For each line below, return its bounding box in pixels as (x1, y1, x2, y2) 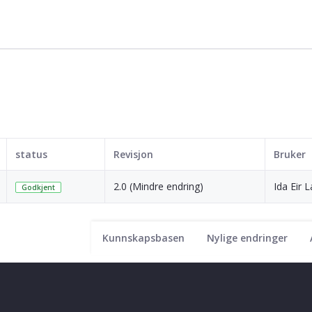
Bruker (274, 147, 306, 161)
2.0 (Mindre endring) (114, 179, 203, 193)
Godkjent (22, 182, 55, 192)
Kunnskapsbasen (102, 231, 185, 244)
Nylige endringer (207, 231, 288, 244)
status (15, 147, 47, 161)
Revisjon (114, 147, 153, 161)
